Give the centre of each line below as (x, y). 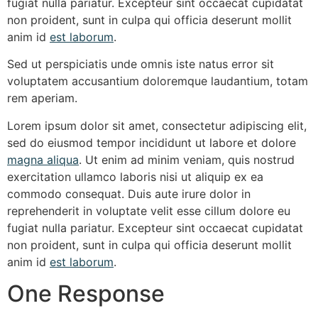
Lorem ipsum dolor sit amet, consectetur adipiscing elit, (157, 125)
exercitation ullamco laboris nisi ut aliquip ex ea (135, 176)
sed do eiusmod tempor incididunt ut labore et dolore (152, 142)
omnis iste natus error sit (205, 64)
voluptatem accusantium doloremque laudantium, (142, 81)
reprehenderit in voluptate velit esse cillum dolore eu (149, 210)
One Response (86, 294)
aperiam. (53, 98)
